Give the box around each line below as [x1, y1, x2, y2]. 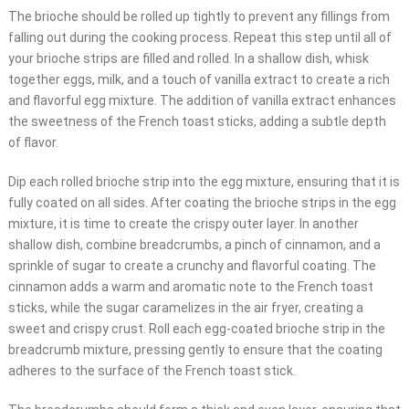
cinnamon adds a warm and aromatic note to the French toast [7, 279, 373, 295]
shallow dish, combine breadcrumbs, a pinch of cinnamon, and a [7, 237, 381, 253]
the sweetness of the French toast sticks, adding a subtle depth [7, 114, 386, 130]
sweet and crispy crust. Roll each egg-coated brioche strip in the [7, 321, 385, 337]
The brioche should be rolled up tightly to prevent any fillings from [7, 9, 390, 25]
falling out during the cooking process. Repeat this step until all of [7, 30, 392, 46]
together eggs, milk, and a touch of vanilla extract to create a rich [7, 72, 390, 88]
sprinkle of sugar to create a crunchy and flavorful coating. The [7, 258, 376, 274]
